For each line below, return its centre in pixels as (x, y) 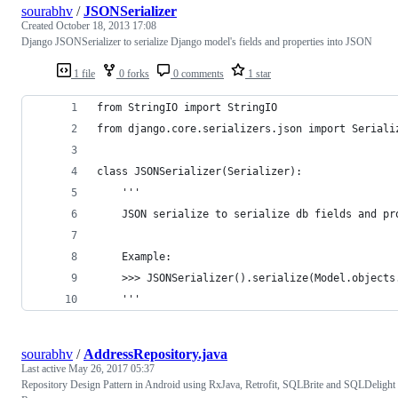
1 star (258, 73)
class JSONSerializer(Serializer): (199, 171)
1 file (83, 73)
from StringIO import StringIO (187, 107)
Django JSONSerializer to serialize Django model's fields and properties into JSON (197, 41)
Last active (45, 368)
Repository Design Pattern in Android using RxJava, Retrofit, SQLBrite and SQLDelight (208, 384)
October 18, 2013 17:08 (106, 25)
